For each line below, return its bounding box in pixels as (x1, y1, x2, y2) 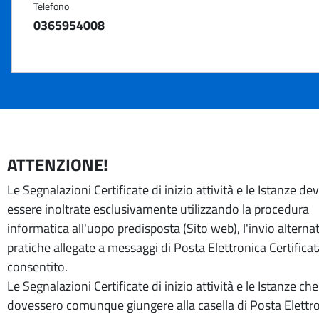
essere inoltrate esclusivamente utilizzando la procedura (7, 199, 309, 219)
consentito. (7, 257, 68, 276)
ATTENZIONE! (7, 152, 108, 177)
